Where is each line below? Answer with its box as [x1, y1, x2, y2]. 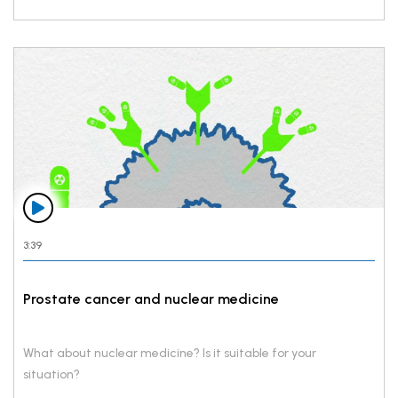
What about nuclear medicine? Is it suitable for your [23, 345, 316, 361]
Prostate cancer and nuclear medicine [23, 290, 279, 307]
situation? [23, 366, 80, 382]
